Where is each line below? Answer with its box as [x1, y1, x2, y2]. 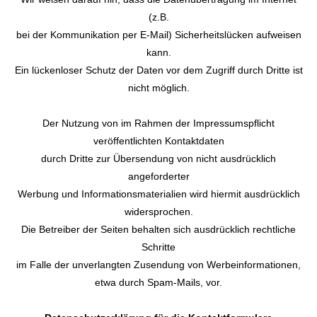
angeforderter [127, 171, 190, 182]
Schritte [142, 241, 175, 253]
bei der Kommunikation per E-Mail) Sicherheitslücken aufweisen [16, 29, 301, 40]
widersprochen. [124, 206, 193, 217]
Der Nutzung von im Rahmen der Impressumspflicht [42, 117, 275, 129]
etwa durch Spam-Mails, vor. [95, 277, 222, 288]
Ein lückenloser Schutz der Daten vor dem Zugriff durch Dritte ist [14, 64, 303, 76]
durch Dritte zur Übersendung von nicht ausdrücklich [41, 153, 276, 164]
